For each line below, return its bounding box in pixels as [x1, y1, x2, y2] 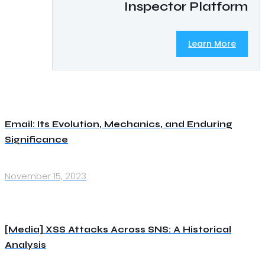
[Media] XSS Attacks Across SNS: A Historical [5, 224, 231, 235]
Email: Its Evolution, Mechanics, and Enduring [5, 118, 232, 130]
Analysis [5, 239, 46, 250]
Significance [5, 134, 68, 145]
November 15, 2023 [5, 169, 86, 182]
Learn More [188, 37, 236, 50]
